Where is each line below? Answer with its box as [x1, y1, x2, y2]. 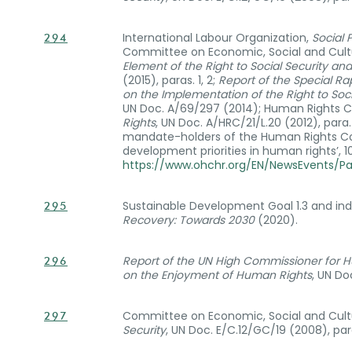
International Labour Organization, [123, 30, 312, 46]
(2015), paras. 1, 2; [123, 72, 218, 88]
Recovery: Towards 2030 [123, 212, 255, 228]
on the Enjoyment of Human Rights [123, 267, 312, 283]
